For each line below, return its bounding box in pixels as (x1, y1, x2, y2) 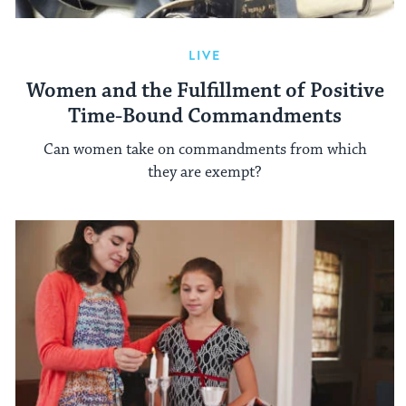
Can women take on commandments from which (43, 139, 367, 159)
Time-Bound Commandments (68, 103, 342, 130)
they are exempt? (148, 161, 262, 182)
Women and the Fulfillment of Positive (25, 78, 384, 105)
